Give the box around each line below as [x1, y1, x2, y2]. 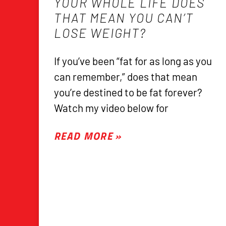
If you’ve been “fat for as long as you [54, 54, 212, 68]
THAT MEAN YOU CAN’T [54, 10, 194, 26]
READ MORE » [54, 128, 122, 144]
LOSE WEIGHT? [54, 25, 146, 41]
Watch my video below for [54, 101, 169, 115]
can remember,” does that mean [54, 70, 198, 83]
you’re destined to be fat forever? [54, 86, 203, 99]
